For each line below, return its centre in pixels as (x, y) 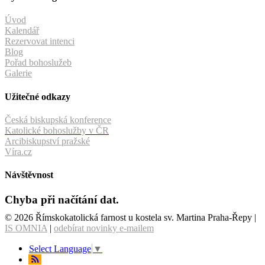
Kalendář (22, 31)
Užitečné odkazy (38, 96)
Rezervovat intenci (40, 41)
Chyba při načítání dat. (62, 199)
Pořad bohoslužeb (38, 63)
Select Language (60, 248)
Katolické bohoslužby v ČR (57, 130)
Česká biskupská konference (58, 119)
